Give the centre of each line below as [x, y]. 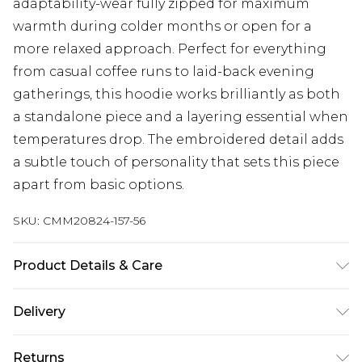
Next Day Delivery [71, 351]
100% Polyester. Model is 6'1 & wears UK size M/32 [174, 300]
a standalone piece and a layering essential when [181, 117]
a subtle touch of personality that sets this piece [176, 162]
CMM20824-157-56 [94, 221]
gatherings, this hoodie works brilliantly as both [177, 95]
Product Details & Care [88, 266]
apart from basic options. [99, 185]
